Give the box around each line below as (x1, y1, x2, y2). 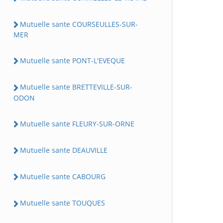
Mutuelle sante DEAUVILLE (20, 145, 108, 155)
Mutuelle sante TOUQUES (20, 198, 105, 208)
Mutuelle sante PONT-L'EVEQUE (20, 56, 125, 65)
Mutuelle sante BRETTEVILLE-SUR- (20, 82, 132, 92)
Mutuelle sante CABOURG (20, 172, 106, 181)
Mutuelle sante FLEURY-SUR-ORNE (20, 118, 134, 128)
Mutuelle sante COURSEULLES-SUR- (20, 19, 138, 29)
